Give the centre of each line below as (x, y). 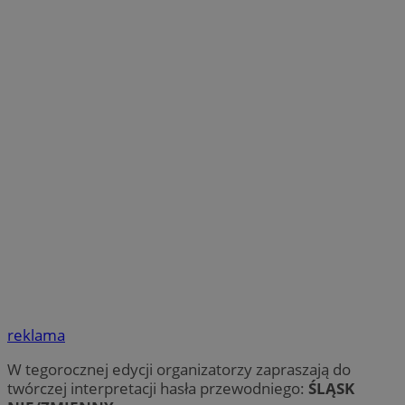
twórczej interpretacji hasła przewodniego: (158, 389)
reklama (36, 335)
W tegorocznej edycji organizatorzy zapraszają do (179, 370)
